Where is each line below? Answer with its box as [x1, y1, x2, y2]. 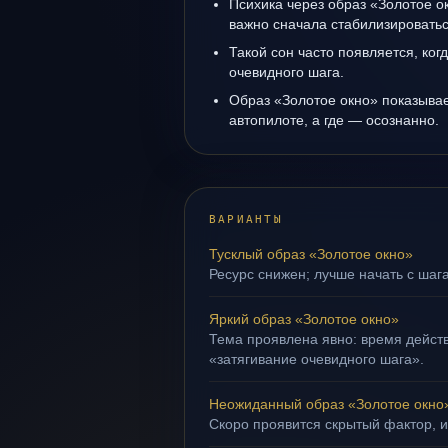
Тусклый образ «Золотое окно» [209, 246, 413, 262]
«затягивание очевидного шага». [209, 351, 424, 367]
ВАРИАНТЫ [209, 213, 283, 226]
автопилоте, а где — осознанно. [229, 112, 439, 128]
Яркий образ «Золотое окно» [209, 311, 399, 327]
